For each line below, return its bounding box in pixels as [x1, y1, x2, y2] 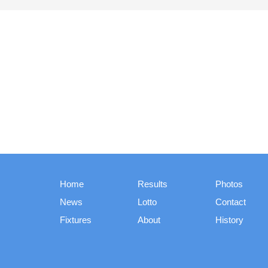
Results [138, 179, 167, 189]
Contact [215, 197, 246, 207]
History [215, 215, 243, 225]
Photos [215, 179, 243, 189]
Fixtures [60, 215, 92, 225]
